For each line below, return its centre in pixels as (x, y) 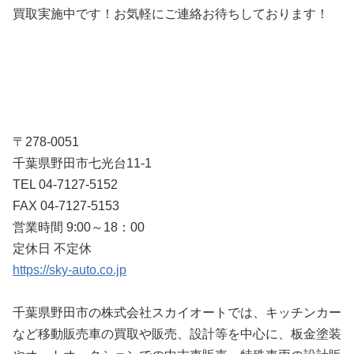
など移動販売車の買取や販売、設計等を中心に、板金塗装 (177, 334)
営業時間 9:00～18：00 (79, 227)
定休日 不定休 (52, 249)
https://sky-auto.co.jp (70, 270)
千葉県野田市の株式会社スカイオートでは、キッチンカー (177, 313)
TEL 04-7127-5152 (65, 185)
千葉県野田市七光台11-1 (82, 163)
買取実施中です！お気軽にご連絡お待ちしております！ (171, 14)
